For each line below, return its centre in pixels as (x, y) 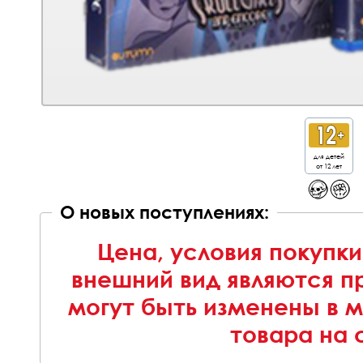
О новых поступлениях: (164, 212)
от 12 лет (329, 165)
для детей (329, 155)
